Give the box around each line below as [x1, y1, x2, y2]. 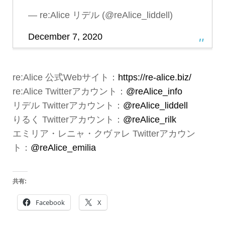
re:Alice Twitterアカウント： [12, 86, 126, 96]
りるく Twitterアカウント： [12, 114, 123, 125]
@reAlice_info [126, 86, 182, 96]
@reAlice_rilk [123, 114, 176, 125]
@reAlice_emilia [30, 142, 96, 153]
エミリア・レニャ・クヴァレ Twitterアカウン [12, 128, 195, 139]
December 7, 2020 [28, 31, 102, 42]
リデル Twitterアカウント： [12, 100, 123, 110]
